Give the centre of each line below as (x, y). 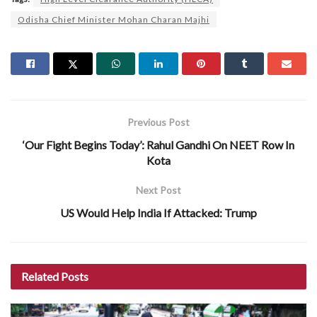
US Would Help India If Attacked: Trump (158, 213)
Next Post (158, 190)
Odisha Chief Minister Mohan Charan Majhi (114, 19)
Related (40, 276)
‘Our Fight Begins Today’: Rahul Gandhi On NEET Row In (158, 145)
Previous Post (158, 122)
